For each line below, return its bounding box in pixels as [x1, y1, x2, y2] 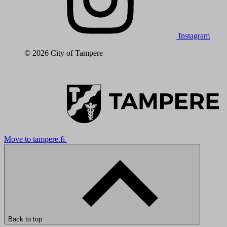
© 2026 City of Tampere [24, 48, 103, 57]
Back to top [8, 215, 44, 223]
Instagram [178, 31, 210, 40]
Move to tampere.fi [4, 134, 65, 143]
